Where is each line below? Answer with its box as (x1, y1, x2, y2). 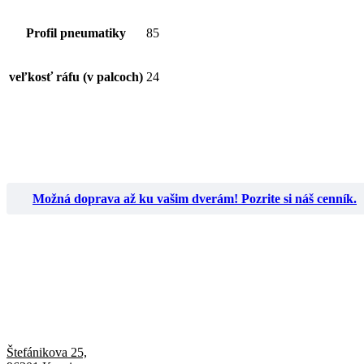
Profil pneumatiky (26, 25, 126, 40)
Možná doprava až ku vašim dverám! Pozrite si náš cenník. (32, 192, 357, 206)
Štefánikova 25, (6, 345, 87, 360)
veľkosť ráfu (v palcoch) (9, 69, 143, 84)
